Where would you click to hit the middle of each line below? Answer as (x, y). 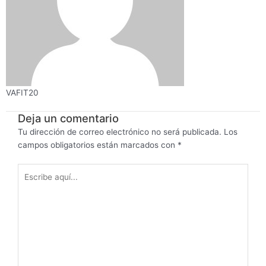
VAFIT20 (22, 93)
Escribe (31, 170)
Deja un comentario (68, 118)
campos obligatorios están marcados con (98, 145)
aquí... (29, 183)
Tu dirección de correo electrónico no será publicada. (120, 132)
